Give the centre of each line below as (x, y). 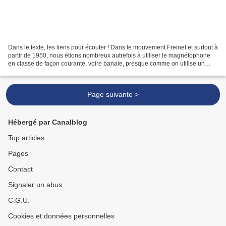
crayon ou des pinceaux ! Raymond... (59, 72)
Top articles (26, 138)
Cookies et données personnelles (61, 216)
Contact (20, 169)
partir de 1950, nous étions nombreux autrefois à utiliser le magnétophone (109, 56)
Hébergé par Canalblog (48, 122)
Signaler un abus (35, 185)
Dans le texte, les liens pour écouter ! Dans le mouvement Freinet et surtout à (113, 48)
